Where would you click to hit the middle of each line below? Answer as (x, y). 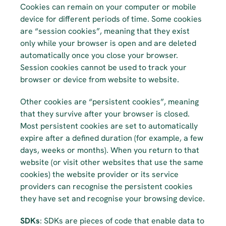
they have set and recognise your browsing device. (112, 199)
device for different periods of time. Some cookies (111, 19)
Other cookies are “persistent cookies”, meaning (109, 102)
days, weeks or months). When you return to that (110, 150)
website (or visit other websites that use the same (112, 162)
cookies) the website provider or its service (99, 174)
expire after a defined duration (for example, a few (112, 138)
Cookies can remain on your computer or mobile (108, 7)
